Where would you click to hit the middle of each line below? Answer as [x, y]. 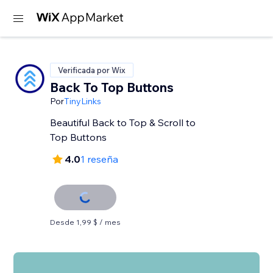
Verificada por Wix [92, 70]
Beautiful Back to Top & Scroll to [123, 122]
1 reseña [100, 159]
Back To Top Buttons [112, 87]
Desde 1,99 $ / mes [86, 222]
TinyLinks [83, 101]
